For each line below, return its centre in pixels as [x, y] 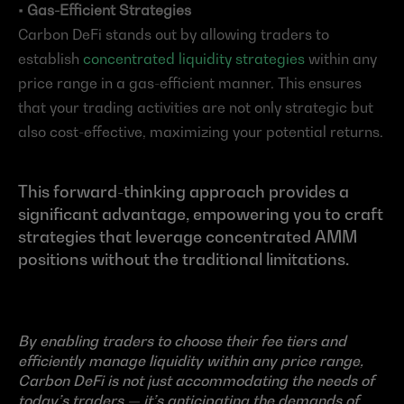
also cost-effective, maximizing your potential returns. [201, 132]
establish [50, 59]
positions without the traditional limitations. [184, 260]
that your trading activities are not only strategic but [196, 108]
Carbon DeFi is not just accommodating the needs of [196, 381]
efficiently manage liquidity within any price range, [191, 361]
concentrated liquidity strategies [194, 59]
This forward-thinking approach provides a [184, 192]
